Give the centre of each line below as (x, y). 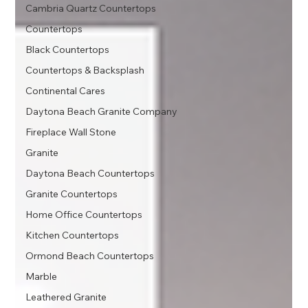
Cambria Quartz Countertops (91, 8)
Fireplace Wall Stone (71, 132)
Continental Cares (66, 91)
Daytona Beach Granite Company (102, 111)
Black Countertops (68, 49)
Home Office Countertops (84, 214)
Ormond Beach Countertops (90, 256)
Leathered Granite (66, 297)
